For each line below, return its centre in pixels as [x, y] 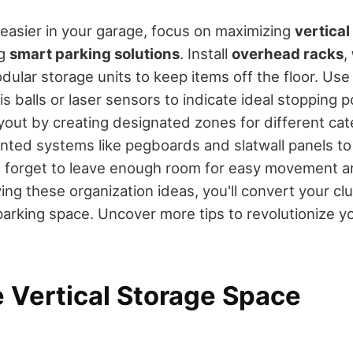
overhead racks [288, 54]
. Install [206, 54]
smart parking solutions [95, 54]
